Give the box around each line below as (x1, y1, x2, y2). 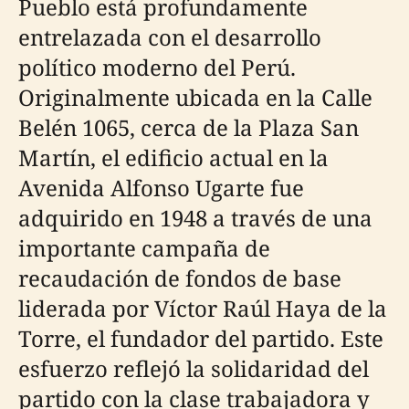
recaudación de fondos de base (18, 263, 341, 294)
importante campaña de (18, 233, 270, 264)
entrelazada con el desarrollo (18, 22, 321, 53)
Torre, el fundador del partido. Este (18, 323, 383, 354)
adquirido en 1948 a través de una (18, 203, 372, 234)
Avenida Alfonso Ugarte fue (18, 173, 304, 204)
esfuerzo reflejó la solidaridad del (18, 353, 369, 384)
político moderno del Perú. (18, 52, 296, 83)
